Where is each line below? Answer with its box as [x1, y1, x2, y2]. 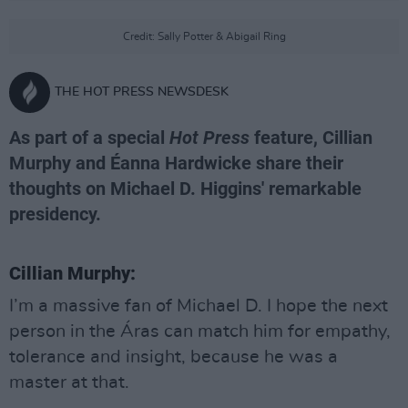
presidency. [9, 203, 101, 225]
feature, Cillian [250, 127, 372, 148]
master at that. [9, 373, 129, 392]
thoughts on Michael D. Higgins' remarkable [9, 178, 362, 199]
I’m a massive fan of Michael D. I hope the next [9, 297, 388, 315]
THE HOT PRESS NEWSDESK [55, 86, 229, 98]
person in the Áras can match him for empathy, [9, 322, 391, 341]
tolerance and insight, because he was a [9, 348, 338, 366]
